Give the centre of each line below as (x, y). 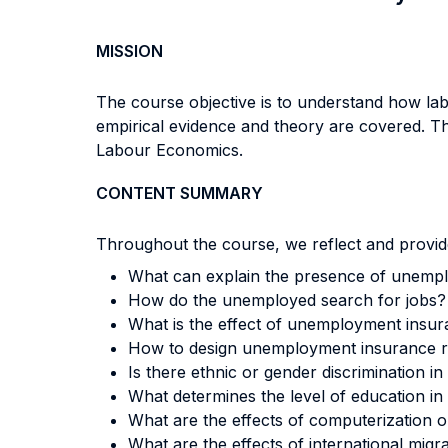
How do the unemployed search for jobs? (287, 300)
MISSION (129, 51)
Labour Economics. (169, 150)
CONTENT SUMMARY (179, 193)
